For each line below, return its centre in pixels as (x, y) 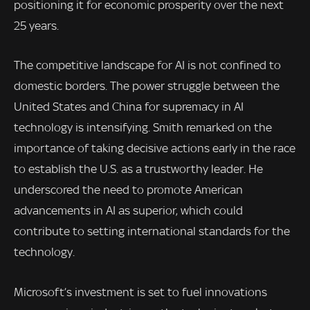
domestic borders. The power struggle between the (147, 86)
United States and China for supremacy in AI (129, 107)
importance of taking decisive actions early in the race (155, 148)
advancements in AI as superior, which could (128, 211)
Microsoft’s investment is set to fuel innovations (140, 292)
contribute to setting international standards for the (152, 231)
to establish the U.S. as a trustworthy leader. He (138, 169)
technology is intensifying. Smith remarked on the (143, 128)
